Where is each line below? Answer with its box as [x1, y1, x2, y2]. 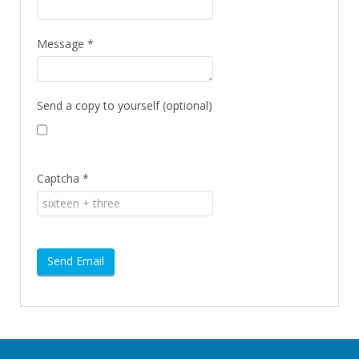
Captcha [37, 171, 79, 187]
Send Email [47, 253, 104, 269]
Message [37, 36, 84, 52]
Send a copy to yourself [37, 98, 159, 114]
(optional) [163, 98, 212, 114]
